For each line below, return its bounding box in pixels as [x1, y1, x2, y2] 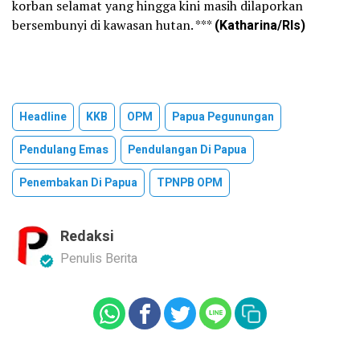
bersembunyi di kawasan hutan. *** [12, 15, 215, 34]
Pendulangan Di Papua [128, 141, 247, 158]
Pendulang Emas [19, 141, 108, 158]
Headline [19, 108, 67, 125]
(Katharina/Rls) [215, 15, 305, 35]
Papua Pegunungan [172, 108, 274, 125]
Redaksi [60, 225, 114, 247]
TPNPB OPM [157, 174, 223, 191]
